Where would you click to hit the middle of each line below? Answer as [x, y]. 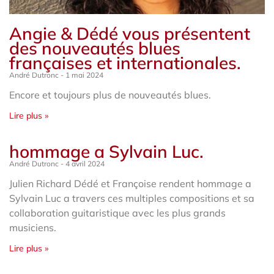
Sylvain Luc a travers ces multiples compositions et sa [132, 198]
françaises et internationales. [125, 62]
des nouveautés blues [95, 48]
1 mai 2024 [83, 75]
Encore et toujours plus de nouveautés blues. [110, 94]
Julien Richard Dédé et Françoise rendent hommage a [130, 183]
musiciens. [33, 227]
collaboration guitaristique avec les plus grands [117, 213]
